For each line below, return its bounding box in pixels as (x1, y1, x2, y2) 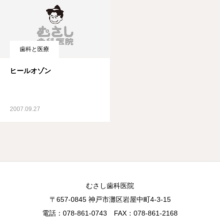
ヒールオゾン (10, 67, 51, 75)
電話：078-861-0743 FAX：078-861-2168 (42, 209, 178, 218)
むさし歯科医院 (86, 182, 134, 190)
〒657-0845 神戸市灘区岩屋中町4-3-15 (49, 195, 171, 204)
